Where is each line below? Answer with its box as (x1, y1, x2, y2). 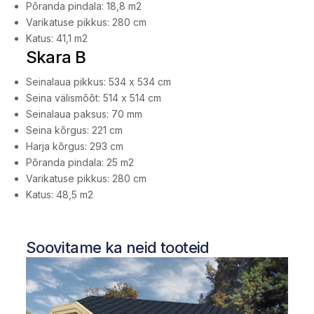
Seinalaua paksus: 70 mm (25, 108, 142, 121)
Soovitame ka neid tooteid (25, 238, 210, 257)
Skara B (25, 47, 86, 68)
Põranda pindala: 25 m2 (25, 156, 134, 169)
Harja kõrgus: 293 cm (25, 140, 123, 153)
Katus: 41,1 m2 (25, 32, 88, 45)
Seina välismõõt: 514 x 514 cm (25, 92, 161, 104)
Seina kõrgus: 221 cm (25, 124, 123, 137)
